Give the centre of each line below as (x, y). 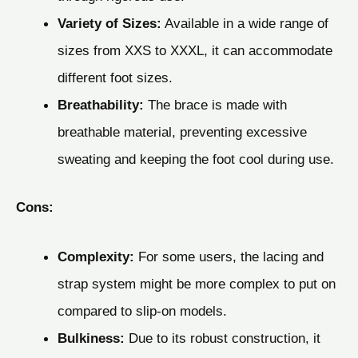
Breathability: (100, 105)
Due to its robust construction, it (222, 338)
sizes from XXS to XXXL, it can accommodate (195, 51)
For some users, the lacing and (229, 256)
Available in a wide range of (245, 24)
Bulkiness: (91, 338)
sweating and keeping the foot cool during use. (195, 159)
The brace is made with (215, 105)
